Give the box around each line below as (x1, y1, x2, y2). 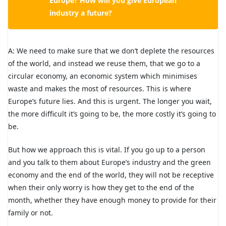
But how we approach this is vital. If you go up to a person (8, 144, 205, 154)
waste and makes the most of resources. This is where (8, 83, 191, 93)
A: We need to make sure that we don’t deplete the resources (8, 45, 214, 55)
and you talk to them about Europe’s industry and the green (8, 157, 211, 167)
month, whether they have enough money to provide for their (8, 195, 216, 205)
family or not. (8, 207, 53, 217)
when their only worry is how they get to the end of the (8, 182, 194, 192)
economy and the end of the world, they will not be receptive (8, 169, 214, 180)
